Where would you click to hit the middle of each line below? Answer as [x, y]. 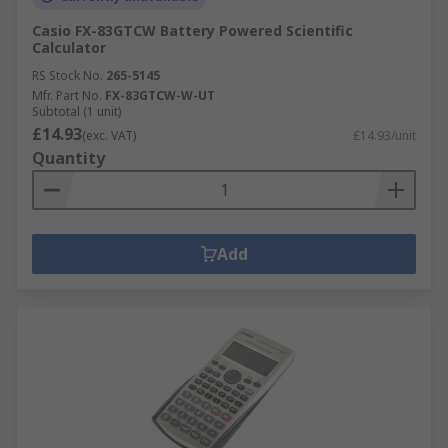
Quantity [68, 157]
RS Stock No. [67, 75]
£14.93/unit [384, 135]
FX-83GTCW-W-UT [160, 95]
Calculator [69, 47]
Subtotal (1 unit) [76, 111]
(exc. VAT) [109, 135]
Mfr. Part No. [67, 95]
